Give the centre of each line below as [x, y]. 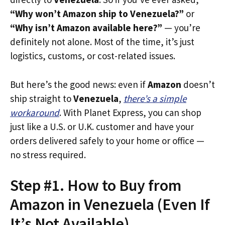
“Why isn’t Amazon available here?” [86, 28]
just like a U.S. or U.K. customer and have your [102, 126]
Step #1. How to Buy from [96, 185]
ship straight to [42, 98]
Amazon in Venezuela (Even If [110, 204]
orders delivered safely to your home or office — [107, 140]
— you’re [181, 28]
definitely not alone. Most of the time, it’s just [102, 42]
